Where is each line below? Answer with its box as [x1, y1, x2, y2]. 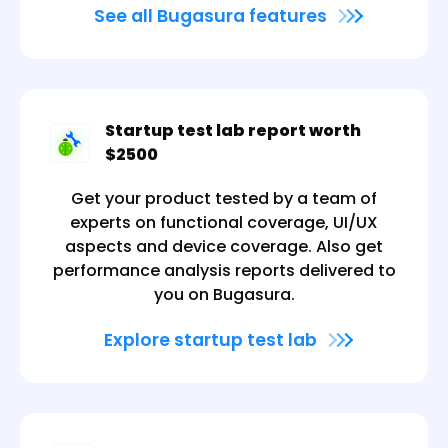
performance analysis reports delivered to [52, 258, 396, 282]
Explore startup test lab [103, 327, 325, 352]
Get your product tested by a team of [71, 186, 377, 210]
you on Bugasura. [153, 282, 295, 306]
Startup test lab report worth [105, 118, 361, 142]
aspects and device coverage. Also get [65, 234, 383, 258]
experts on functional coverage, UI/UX [70, 210, 378, 234]
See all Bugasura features [93, 3, 335, 28]
